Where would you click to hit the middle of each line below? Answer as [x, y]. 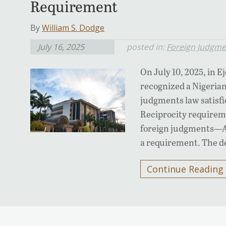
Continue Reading [185, 169]
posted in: [147, 47]
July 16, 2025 [61, 47]
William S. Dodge [73, 28]
